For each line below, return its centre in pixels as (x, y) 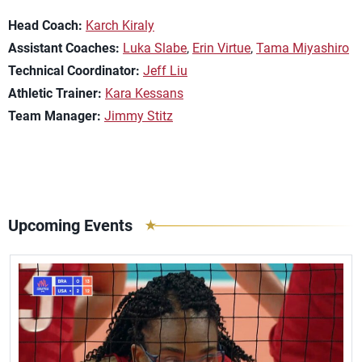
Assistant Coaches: (64, 48)
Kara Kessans (144, 93)
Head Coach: (45, 25)
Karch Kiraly (120, 25)
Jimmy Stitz (139, 116)
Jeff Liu (165, 71)
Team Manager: (55, 116)
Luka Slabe (155, 48)
